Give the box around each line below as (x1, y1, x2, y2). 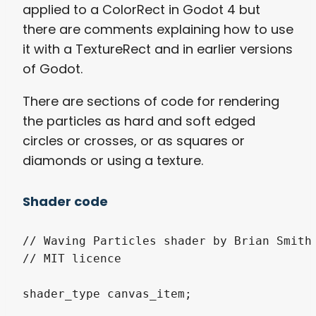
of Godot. (23, 59, 83, 78)
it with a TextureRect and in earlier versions (23, 39, 293, 58)
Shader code (23, 192, 108, 210)
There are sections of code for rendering (23, 92, 279, 110)
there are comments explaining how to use (23, 20, 293, 38)
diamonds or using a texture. (23, 151, 203, 169)
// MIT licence (23, 251, 121, 265)
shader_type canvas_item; (23, 286, 192, 300)
